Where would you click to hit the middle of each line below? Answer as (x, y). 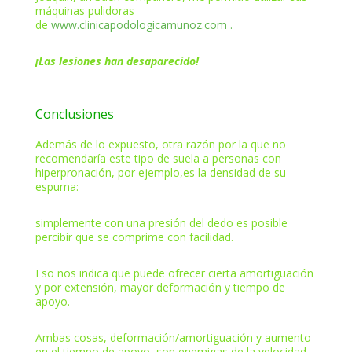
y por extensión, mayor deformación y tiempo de (160, 287)
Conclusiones (74, 114)
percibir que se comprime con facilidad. (134, 236)
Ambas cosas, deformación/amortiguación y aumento (173, 337)
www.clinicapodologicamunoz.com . (141, 24)
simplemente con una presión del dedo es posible (161, 222)
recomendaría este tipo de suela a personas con (158, 158)
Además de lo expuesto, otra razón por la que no (160, 144)
